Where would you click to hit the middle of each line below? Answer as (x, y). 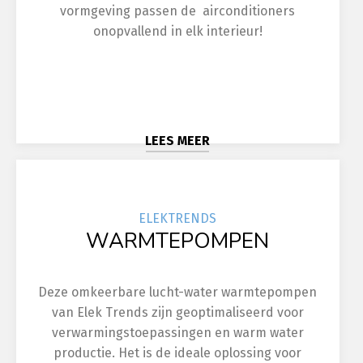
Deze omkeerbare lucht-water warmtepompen (178, 292)
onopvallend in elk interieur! (177, 32)
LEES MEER (178, 141)
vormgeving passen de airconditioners (178, 11)
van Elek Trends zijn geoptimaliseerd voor (177, 312)
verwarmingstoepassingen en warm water (177, 333)
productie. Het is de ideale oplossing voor (178, 353)
